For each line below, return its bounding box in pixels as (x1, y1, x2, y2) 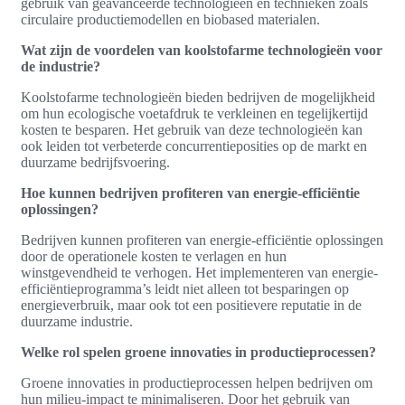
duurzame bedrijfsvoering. (21, 154, 170, 170)
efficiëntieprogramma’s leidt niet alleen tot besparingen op (21, 280, 349, 297)
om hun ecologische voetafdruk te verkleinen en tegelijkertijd (21, 105, 368, 121)
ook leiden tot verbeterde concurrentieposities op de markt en (21, 137, 367, 154)
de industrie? (21, 58, 100, 74)
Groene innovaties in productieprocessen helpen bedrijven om (21, 374, 372, 391)
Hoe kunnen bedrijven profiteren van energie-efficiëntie (21, 184, 360, 201)
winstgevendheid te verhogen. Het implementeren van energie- (21, 264, 378, 280)
